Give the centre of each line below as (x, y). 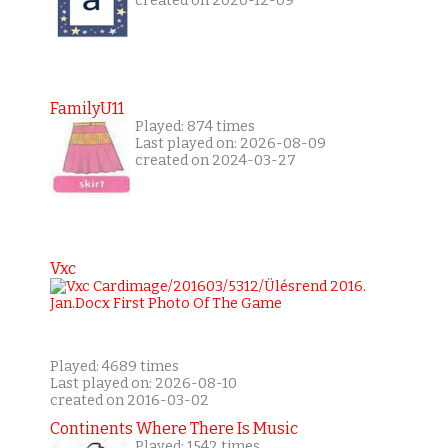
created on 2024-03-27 (215, 161)
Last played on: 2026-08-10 (143, 384)
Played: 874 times (194, 127)
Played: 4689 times (114, 367)
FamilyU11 (86, 109)
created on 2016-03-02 (129, 401)
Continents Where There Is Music (173, 429)
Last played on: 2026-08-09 (230, 144)
